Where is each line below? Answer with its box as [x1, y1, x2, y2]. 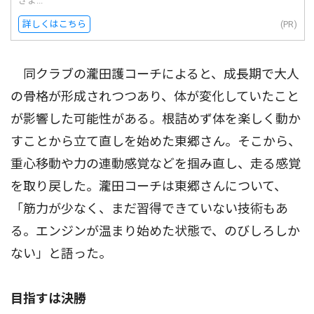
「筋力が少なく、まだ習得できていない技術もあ [11, 201, 288, 217]
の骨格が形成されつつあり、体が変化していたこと [11, 89, 299, 104]
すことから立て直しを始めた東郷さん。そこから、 [11, 134, 301, 149]
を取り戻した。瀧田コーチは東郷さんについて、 [11, 179, 287, 194]
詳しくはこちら [22, 19, 86, 30]
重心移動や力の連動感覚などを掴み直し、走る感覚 [11, 156, 301, 172]
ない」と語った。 [11, 246, 111, 261]
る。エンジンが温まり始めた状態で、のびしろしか [11, 224, 300, 239]
